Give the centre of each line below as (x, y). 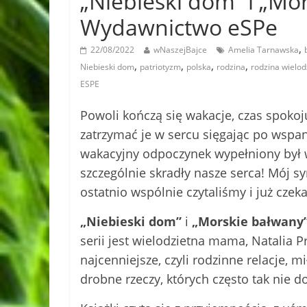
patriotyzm (160, 66)
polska (199, 66)
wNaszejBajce (180, 49)
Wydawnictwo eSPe (179, 27)
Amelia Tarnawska (263, 49)
